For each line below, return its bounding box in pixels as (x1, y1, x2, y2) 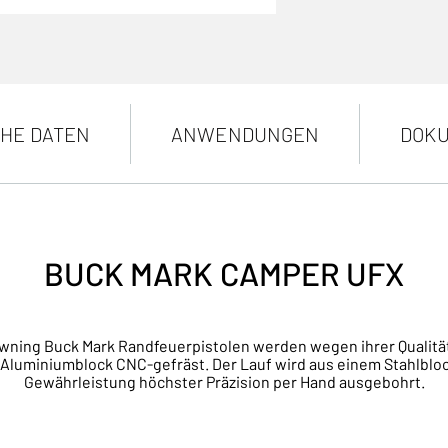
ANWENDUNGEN (171, 122, 320, 146)
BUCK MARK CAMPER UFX (43, 254, 405, 292)
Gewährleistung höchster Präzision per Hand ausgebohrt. (23, 372, 425, 391)
